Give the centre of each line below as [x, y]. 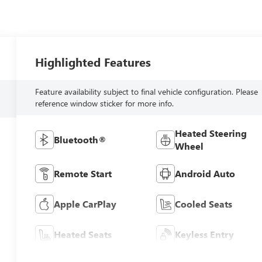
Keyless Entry [204, 235]
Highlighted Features [93, 62]
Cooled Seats [203, 204]
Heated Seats [83, 235]
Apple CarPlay [85, 204]
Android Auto [205, 174]
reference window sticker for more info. [105, 104]
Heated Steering [211, 133]
